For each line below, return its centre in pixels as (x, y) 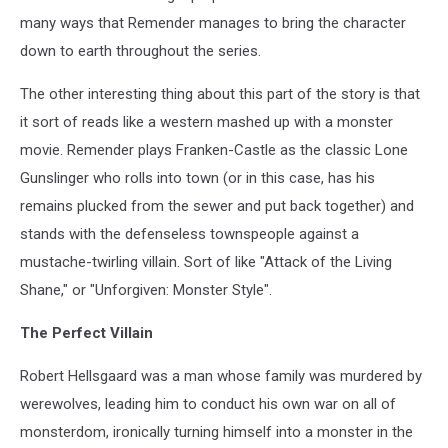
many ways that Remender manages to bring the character (213, 22)
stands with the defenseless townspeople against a (189, 233)
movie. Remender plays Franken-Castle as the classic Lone (214, 149)
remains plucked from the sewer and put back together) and (217, 205)
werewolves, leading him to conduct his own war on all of (208, 403)
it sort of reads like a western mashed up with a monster (206, 121)
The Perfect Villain (86, 332)
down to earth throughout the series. (140, 50)
